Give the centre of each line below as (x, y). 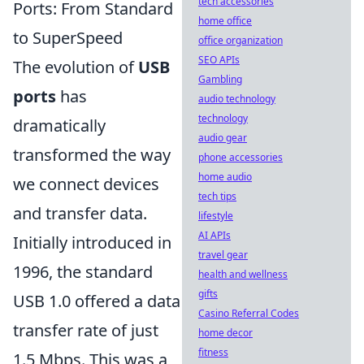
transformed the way (92, 155)
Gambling (220, 79)
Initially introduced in (92, 243)
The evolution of (76, 67)
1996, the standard (83, 272)
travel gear (223, 255)
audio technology (237, 99)
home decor (225, 333)
